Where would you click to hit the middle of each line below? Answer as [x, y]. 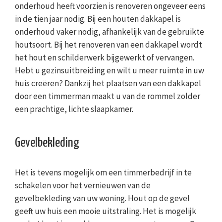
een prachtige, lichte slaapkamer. [74, 109]
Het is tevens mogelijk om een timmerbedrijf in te [103, 173]
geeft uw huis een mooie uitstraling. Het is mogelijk [106, 211]
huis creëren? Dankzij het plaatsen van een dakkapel [108, 83]
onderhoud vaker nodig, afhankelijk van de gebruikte [110, 32]
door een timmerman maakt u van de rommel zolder [108, 96]
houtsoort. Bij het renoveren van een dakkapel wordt [109, 45]
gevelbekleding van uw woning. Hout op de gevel [102, 198]
